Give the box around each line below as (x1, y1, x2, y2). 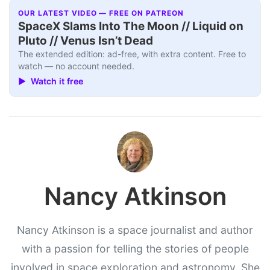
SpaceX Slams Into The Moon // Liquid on (18, 19, 244, 34)
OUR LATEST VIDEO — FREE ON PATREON (18, 9, 184, 18)
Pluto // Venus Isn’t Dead (18, 34, 154, 48)
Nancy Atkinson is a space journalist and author (17, 224, 253, 237)
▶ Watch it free (18, 75, 84, 86)
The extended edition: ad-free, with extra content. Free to (18, 49, 246, 60)
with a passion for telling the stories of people (21, 242, 249, 256)
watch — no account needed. (18, 61, 135, 72)
